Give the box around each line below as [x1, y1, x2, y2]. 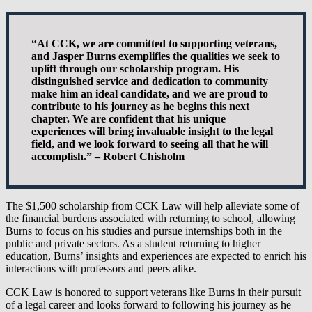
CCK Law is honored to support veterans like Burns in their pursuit [6, 286, 301, 298]
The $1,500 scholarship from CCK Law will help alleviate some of [6, 199, 299, 212]
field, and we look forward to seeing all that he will [31, 137, 268, 150]
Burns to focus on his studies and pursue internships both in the [6, 224, 282, 237]
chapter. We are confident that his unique [31, 112, 226, 125]
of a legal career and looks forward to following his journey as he [6, 298, 291, 311]
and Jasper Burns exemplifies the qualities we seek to [31, 49, 280, 62]
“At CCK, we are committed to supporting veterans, [31, 37, 277, 49]
